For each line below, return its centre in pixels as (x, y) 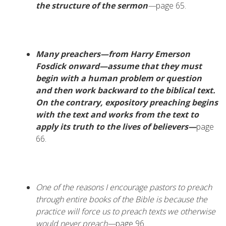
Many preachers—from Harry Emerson (113, 54)
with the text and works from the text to (117, 115)
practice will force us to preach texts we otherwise (126, 211)
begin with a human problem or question (119, 78)
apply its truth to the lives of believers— (116, 127)
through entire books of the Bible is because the (122, 199)
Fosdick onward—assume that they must (119, 66)
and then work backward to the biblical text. (126, 90)
